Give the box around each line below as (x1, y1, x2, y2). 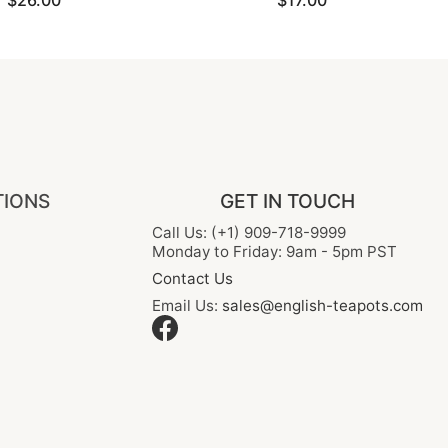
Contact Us (152, 269, 233, 288)
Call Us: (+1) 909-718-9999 (152, 223, 346, 242)
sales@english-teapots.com (222, 296, 423, 315)
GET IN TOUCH (220, 189, 355, 213)
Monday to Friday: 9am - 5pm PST (152, 242, 397, 261)
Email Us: (152, 296, 222, 315)
